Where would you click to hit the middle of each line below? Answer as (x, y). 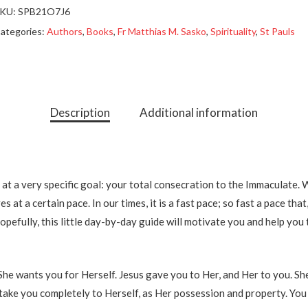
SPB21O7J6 (44, 11)
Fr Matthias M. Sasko (162, 31)
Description (80, 112)
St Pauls (278, 31)
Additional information (199, 112)
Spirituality (233, 31)
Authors (65, 31)
